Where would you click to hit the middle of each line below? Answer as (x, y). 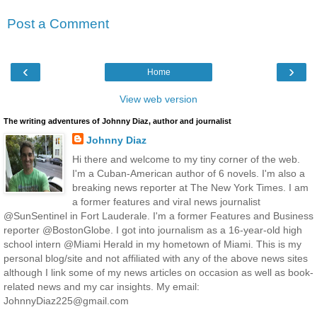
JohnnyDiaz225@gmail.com (66, 301)
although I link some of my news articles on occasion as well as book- (158, 273)
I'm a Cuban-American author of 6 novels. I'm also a (188, 174)
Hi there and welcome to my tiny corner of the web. (186, 160)
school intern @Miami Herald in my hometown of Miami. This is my (152, 244)
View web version (158, 99)
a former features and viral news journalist (166, 202)
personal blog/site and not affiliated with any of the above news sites (156, 259)
